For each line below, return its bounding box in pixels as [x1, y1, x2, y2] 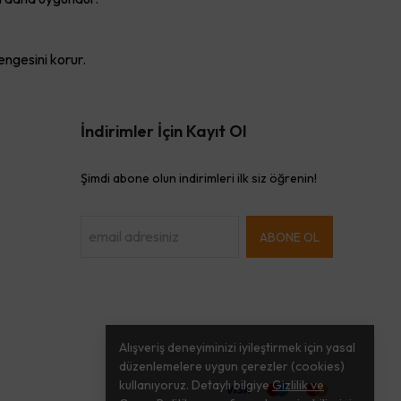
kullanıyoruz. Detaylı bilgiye [119, 377, 272, 393]
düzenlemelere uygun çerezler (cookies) [119, 358, 345, 374]
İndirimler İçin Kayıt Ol [81, 121, 246, 142]
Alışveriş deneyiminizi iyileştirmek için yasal [119, 339, 355, 355]
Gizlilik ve [272, 377, 324, 393]
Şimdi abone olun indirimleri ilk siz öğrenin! [81, 170, 317, 187]
